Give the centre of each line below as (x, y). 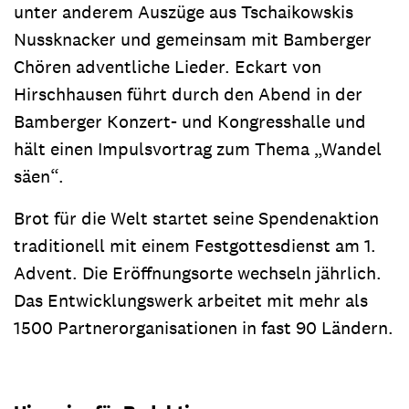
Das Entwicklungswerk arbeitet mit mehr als (191, 300)
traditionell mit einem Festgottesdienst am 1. (195, 246)
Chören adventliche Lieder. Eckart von (168, 67)
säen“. (39, 176)
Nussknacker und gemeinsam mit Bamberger (193, 39)
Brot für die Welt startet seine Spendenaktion (196, 218)
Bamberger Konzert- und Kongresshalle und (190, 121)
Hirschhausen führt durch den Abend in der (188, 94)
